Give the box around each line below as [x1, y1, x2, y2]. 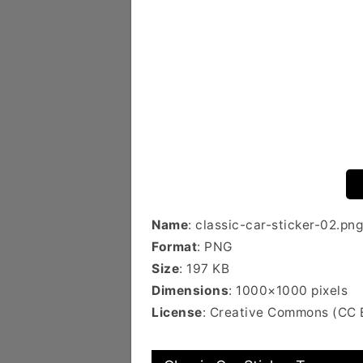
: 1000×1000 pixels [228, 283, 348, 298]
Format [152, 239, 197, 254]
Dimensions [152, 283, 228, 298]
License [152, 305, 203, 320]
